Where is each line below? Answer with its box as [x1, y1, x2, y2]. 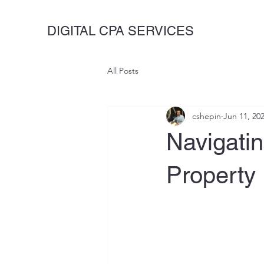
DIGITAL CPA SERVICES [47, 24, 194, 38]
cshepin [192, 110, 221, 121]
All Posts [107, 65, 138, 76]
